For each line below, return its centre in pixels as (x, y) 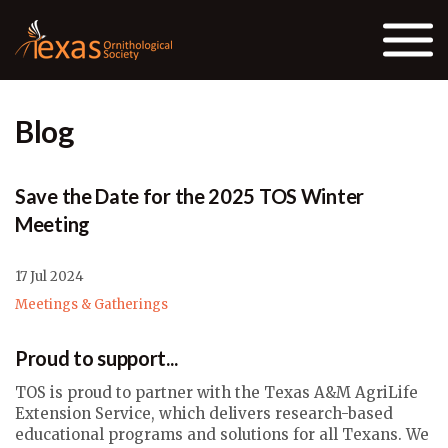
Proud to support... (96, 358)
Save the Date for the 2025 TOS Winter (189, 196)
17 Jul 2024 (49, 276)
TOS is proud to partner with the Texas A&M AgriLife (216, 392)
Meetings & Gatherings (91, 304)
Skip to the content (223, 17)
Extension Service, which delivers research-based (204, 413)
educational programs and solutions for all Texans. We (222, 434)
